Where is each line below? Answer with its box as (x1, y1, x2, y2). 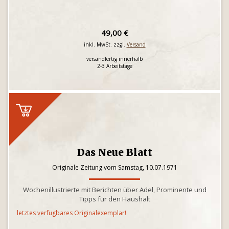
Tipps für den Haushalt (79, 194, 150, 203)
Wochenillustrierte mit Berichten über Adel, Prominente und (22, 185, 207, 194)
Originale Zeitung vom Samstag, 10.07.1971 (52, 163, 177, 172)
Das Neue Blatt (77, 146, 152, 158)
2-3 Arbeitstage (97, 62, 132, 70)
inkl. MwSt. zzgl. (83, 41, 127, 48)
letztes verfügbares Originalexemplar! (17, 209, 126, 217)
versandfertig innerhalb (86, 55, 143, 62)
